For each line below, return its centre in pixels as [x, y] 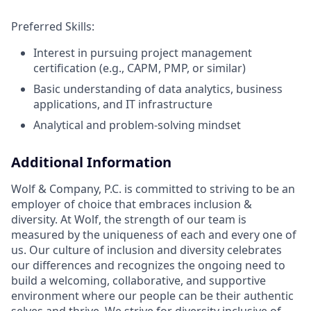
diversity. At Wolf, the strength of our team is [129, 220]
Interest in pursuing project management [143, 53]
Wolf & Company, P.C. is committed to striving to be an [153, 189]
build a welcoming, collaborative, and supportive [138, 281]
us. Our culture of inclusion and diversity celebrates [146, 250]
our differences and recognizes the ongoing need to [148, 266]
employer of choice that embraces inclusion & [132, 204]
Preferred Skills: [53, 27]
